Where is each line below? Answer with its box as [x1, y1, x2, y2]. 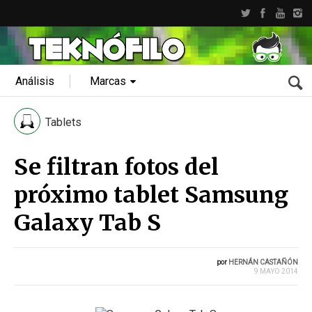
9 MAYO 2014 [254, 267, 298, 275]
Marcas [90, 75, 127, 88]
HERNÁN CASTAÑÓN [228, 258, 298, 266]
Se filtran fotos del [14, 153, 219, 181]
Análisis [15, 75, 54, 88]
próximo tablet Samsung [14, 181, 288, 209]
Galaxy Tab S [14, 209, 161, 237]
